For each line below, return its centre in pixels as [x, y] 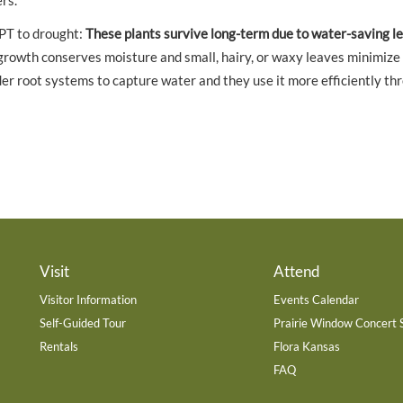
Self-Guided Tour [83, 322]
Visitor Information [88, 299]
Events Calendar [316, 299]
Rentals [59, 346]
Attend [296, 272]
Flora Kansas [306, 346]
